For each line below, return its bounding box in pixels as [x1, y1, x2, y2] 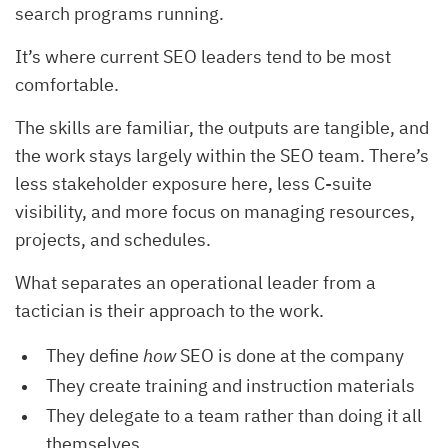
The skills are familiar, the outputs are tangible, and [15, 115, 429, 139]
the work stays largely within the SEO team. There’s [15, 143, 429, 167]
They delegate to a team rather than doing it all [46, 403, 422, 427]
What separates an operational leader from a [15, 270, 376, 294]
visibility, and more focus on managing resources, [15, 199, 415, 223]
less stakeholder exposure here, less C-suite [15, 171, 372, 195]
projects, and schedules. [15, 227, 211, 251]
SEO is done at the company [176, 343, 404, 367]
